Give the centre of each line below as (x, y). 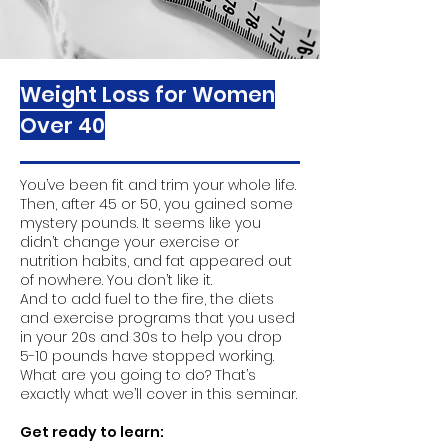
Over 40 (62, 125)
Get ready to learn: (92, 432)
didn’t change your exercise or (129, 242)
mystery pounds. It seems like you (140, 223)
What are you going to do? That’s (138, 375)
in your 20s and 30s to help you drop (151, 337)
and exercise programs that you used (157, 318)
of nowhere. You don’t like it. (116, 280)
